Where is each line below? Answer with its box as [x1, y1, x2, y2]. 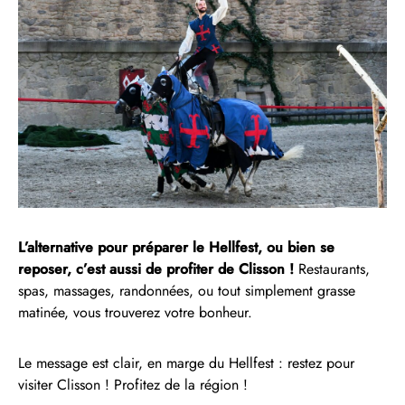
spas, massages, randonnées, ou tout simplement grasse [18, 280, 355, 302]
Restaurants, [294, 259, 370, 280]
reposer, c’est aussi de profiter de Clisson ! [18, 259, 294, 280]
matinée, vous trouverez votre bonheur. [18, 302, 252, 324]
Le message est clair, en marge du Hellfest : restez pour [18, 353, 354, 374]
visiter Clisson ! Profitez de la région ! [18, 374, 248, 396]
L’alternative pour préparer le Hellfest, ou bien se [18, 237, 334, 259]
